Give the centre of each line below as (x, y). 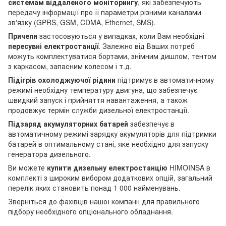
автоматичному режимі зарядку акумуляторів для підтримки (112, 133)
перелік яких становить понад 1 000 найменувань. (94, 187)
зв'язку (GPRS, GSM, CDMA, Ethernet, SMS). (82, 22)
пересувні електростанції (53, 46)
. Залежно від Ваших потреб (147, 46)
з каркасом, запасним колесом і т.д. (70, 66)
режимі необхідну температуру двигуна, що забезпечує (103, 90)
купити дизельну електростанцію (107, 167)
